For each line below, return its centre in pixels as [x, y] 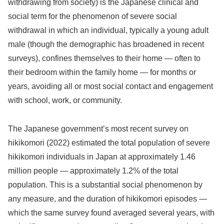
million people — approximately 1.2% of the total [93, 171]
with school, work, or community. [65, 100]
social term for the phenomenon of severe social [92, 16]
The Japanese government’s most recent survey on [98, 129]
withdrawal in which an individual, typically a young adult [108, 30]
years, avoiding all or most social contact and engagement [110, 86]
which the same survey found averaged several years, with [111, 213]
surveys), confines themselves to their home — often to [104, 58]
